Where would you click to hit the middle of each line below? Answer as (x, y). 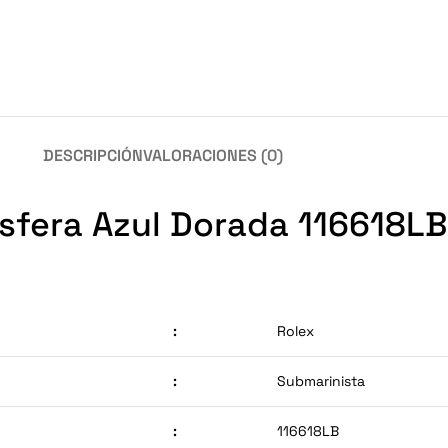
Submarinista (321, 380)
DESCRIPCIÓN (93, 155)
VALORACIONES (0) (213, 155)
